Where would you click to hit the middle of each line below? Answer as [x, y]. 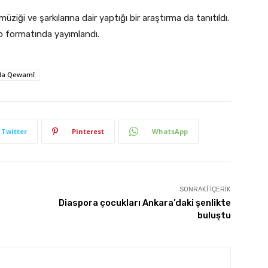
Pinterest [88, 131]
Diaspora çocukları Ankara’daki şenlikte [144, 202]
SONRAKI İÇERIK [205, 189]
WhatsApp [170, 131]
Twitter [14, 131]
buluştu [214, 215]
